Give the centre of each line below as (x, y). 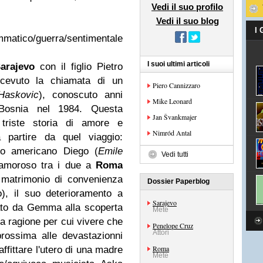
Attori (161, 232)
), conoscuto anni (81, 95)
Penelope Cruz (173, 225)
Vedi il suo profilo (187, 7)
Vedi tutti (175, 154)
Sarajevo (165, 203)
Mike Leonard (172, 101)
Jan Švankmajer (175, 117)
